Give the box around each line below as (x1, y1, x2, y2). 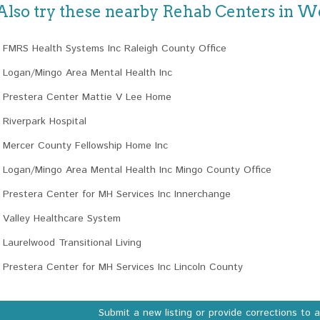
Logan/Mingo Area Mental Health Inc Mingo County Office (3, 163, 271, 177)
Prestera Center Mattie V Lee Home (3, 90, 171, 104)
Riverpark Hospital (3, 114, 86, 129)
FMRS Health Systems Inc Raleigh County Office (3, 41, 226, 56)
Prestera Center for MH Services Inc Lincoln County (3, 260, 243, 274)
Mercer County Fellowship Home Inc (3, 139, 168, 153)
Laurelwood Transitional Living (3, 236, 141, 250)
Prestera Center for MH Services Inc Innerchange (3, 187, 231, 201)
